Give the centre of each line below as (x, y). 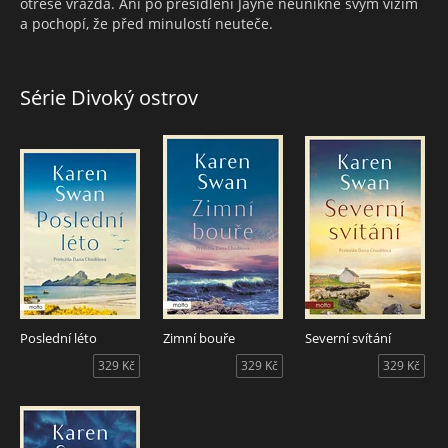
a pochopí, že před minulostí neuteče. (146, 23)
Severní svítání (348, 337)
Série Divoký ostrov (109, 97)
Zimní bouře (198, 337)
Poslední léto (58, 337)
